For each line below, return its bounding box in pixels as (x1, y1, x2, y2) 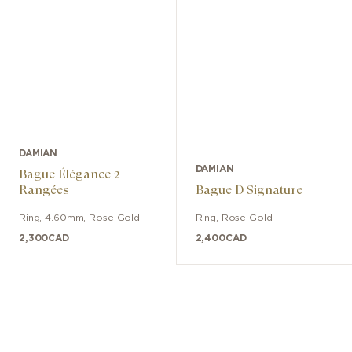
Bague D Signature (195, 182, 302, 198)
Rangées (19, 182, 69, 198)
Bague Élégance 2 (19, 167, 119, 182)
